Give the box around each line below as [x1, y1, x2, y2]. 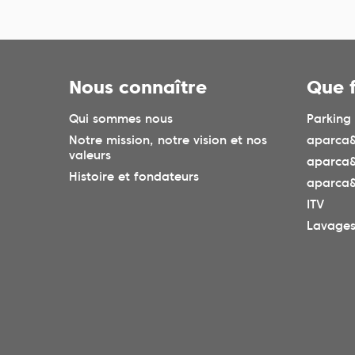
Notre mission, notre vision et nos [69, 133, 267, 148]
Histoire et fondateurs [69, 170, 199, 185]
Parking [307, 112, 351, 127]
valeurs [69, 148, 111, 163]
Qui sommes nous [69, 112, 173, 127]
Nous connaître [69, 76, 207, 99]
